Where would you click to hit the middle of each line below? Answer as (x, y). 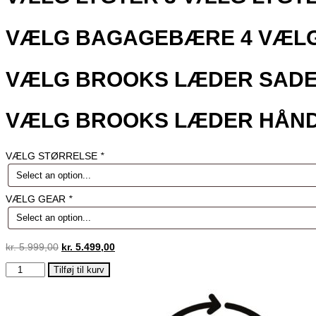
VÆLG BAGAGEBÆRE (120, 37)
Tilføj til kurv (79, 270)
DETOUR (26, 279)
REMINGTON (35, 267)
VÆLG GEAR (37, 199)
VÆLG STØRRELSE (53, 156)
